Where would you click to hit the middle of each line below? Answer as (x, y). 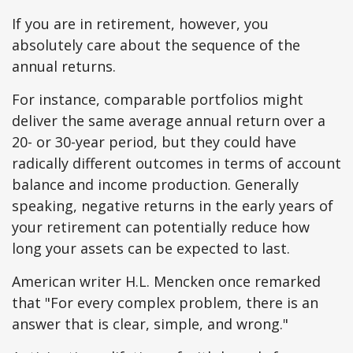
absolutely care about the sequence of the (156, 45)
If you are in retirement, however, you (140, 24)
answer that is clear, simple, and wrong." (150, 324)
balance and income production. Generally (155, 184)
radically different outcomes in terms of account (176, 163)
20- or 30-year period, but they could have (154, 142)
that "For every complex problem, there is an (165, 303)
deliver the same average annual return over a (169, 121)
